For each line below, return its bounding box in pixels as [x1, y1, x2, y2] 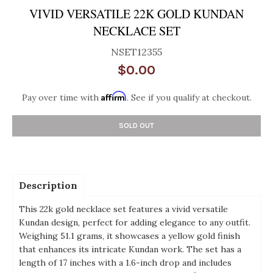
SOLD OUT [119, 121, 154, 130]
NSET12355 [111, 46, 162, 58]
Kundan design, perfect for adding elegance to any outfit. [19, 217, 250, 229]
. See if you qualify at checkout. [126, 92, 252, 104]
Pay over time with [21, 92, 101, 104]
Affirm [101, 91, 127, 102]
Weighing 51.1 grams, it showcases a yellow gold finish [19, 230, 240, 242]
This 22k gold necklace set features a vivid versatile [19, 204, 228, 215]
